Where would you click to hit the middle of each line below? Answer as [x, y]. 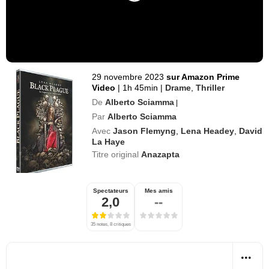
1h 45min [141, 87]
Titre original [117, 154]
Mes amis [159, 190]
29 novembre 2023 [128, 77]
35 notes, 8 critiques [110, 224]
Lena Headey [208, 131]
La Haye [109, 141]
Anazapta [161, 154]
